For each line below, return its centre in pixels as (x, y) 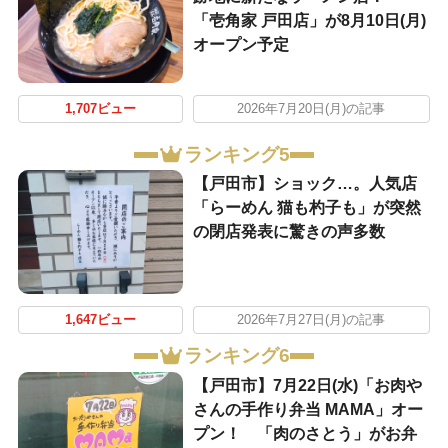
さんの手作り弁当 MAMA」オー (307, 409)
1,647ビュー (100, 319)
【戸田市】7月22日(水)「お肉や (307, 385)
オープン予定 (240, 45)
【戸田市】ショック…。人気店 (304, 184)
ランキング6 (236, 356)
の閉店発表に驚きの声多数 (288, 232)
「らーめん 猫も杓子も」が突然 (306, 208)
